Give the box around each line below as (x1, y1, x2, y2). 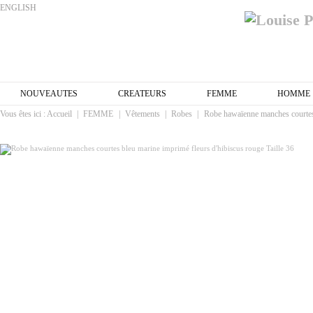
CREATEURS (118, 89, 166, 99)
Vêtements (124, 109, 160, 119)
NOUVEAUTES (20, 89, 78, 99)
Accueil (47, 109, 72, 119)
